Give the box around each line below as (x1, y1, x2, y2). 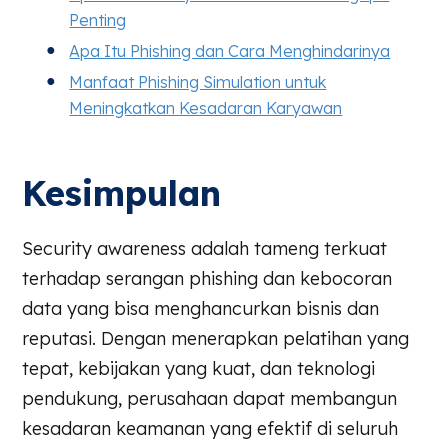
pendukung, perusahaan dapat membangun (22, 386, 398, 410)
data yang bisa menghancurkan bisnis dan (22, 296, 380, 320)
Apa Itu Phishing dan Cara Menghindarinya (69, 40, 391, 61)
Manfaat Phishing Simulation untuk (69, 71, 327, 92)
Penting (69, 9, 127, 30)
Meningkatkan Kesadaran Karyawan (69, 97, 343, 118)
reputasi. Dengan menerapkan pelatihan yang (22, 326, 410, 350)
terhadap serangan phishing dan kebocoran (22, 266, 393, 290)
